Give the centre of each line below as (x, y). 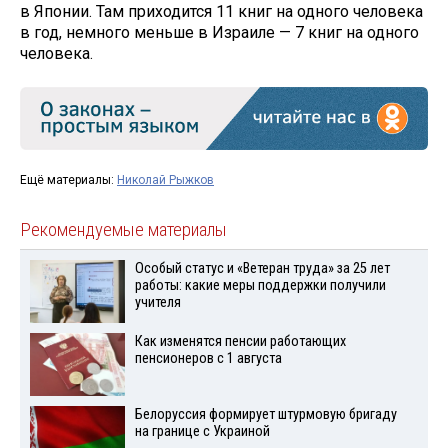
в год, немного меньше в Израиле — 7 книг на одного (219, 32)
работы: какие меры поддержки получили (260, 285)
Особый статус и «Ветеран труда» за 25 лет (262, 268)
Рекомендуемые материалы (123, 229)
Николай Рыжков (165, 179)
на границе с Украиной (202, 431)
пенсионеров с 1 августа (208, 358)
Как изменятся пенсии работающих (240, 341)
